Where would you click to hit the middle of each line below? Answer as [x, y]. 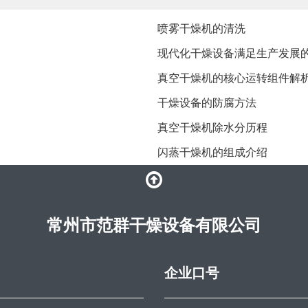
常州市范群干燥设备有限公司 [154, 225]
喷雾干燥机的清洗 [201, 29]
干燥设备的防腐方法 [207, 103]
